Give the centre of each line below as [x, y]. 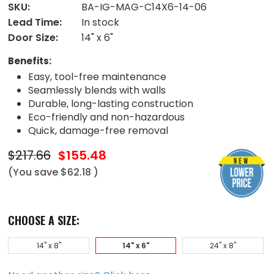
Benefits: [30, 61]
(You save [33, 172]
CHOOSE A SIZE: [44, 220]
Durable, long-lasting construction [110, 103]
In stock [101, 22]
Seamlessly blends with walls [97, 90]
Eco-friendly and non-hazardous [106, 117]
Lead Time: [35, 22]
